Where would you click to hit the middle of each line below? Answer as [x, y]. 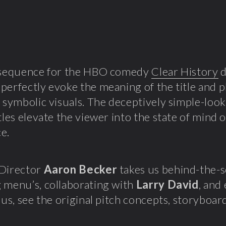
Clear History [185, 71]
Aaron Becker [80, 169]
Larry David [167, 184]
